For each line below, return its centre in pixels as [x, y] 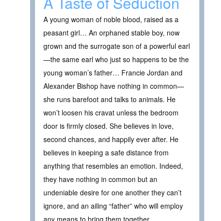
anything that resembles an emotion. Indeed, [113, 166]
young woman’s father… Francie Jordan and [113, 72]
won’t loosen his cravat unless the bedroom [111, 112]
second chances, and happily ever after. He [111, 139]
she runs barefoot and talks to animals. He [110, 99]
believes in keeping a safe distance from [106, 152]
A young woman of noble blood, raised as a [111, 19]
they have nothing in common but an [100, 179]
